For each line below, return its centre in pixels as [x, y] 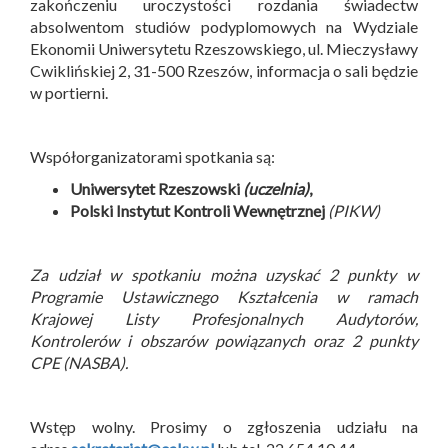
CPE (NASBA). [79, 362]
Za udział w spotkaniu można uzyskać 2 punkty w [224, 274]
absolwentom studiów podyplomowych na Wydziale [224, 26]
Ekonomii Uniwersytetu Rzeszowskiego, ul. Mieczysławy [224, 48]
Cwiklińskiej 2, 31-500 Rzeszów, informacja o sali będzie [224, 70]
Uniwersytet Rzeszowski [156, 188]
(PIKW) [354, 210]
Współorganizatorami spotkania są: [152, 156]
